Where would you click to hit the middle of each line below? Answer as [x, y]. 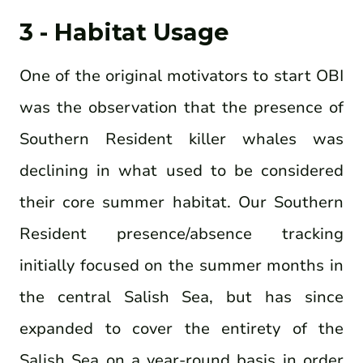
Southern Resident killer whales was [181, 139]
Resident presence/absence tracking [181, 233]
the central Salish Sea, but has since [181, 297]
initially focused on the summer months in [181, 265]
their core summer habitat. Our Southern [181, 202]
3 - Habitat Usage [124, 32]
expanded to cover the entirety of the [181, 328]
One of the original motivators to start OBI [181, 75]
